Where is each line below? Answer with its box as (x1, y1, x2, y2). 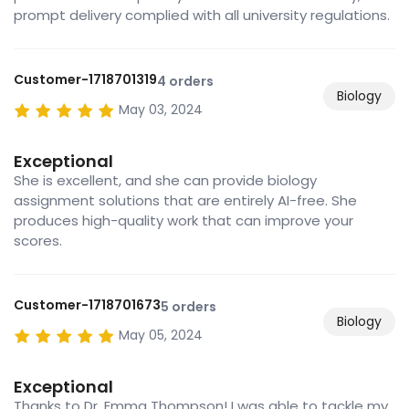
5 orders (161, 298, 216, 317)
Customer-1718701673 (14, 296, 161, 315)
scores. (14, 231, 62, 251)
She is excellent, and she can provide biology (14, 171, 317, 191)
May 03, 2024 (119, 100, 203, 120)
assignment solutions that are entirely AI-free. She (14, 191, 357, 211)
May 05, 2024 (119, 326, 203, 345)
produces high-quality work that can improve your (14, 211, 353, 231)
